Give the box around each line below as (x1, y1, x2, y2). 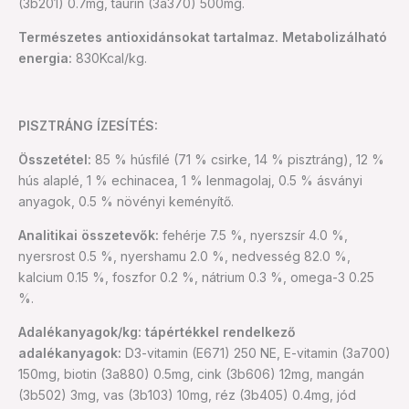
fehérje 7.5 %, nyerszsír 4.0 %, (159, 226, 348, 243)
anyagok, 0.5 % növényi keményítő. (18, 193, 234, 209)
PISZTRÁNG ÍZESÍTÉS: (18, 117, 158, 133)
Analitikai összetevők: (18, 226, 159, 243)
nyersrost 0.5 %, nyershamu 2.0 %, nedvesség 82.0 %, (18, 247, 351, 264)
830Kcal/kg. (72, 49, 147, 66)
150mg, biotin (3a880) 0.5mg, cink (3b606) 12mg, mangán (18, 365, 364, 382)
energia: (18, 49, 72, 66)
